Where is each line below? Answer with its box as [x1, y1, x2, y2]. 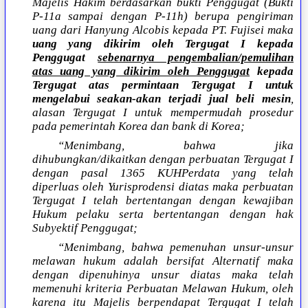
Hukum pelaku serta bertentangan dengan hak [32, 208, 294, 221]
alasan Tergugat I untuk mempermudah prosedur [32, 106, 294, 120]
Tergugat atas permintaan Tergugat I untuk [32, 78, 294, 92]
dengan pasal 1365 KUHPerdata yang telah [32, 166, 294, 180]
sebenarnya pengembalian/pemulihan [98, 51, 294, 65]
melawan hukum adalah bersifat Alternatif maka [32, 254, 294, 268]
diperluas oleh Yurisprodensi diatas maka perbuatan [32, 180, 294, 194]
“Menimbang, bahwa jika [58, 139, 294, 153]
